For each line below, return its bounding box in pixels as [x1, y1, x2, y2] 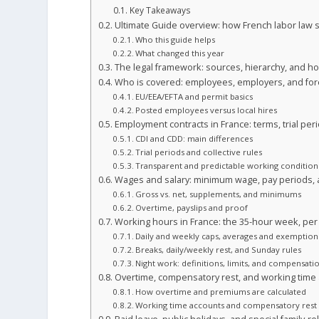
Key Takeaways [129, 4, 191, 17]
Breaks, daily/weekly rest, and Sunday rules [135, 244, 302, 256]
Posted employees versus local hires [135, 105, 278, 116]
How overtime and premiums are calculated [135, 286, 307, 298]
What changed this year [135, 48, 225, 59]
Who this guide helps [135, 34, 216, 46]
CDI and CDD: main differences [135, 133, 253, 145]
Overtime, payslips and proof [135, 202, 249, 214]
